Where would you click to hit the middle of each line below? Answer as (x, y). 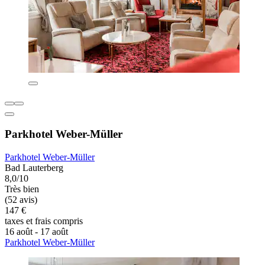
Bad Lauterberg (34, 167)
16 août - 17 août (36, 231)
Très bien (22, 189)
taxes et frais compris (44, 221)
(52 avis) (21, 199)
